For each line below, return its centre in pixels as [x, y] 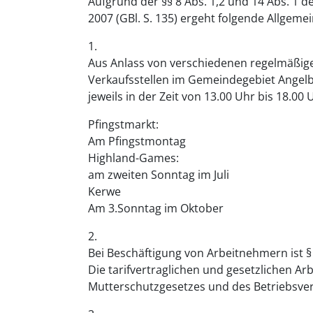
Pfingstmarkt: [123, 125]
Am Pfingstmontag [138, 141]
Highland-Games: [133, 158]
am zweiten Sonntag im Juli [160, 175]
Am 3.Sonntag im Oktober [156, 209]
